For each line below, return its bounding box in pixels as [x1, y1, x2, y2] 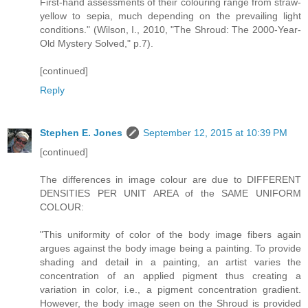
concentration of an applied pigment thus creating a [40, 269, 301, 281]
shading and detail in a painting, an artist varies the [40, 256, 301, 267]
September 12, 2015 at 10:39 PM [143, 126, 287, 138]
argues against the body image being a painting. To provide [40, 242, 301, 254]
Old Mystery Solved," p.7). [40, 37, 153, 49]
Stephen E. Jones [40, 126, 122, 138]
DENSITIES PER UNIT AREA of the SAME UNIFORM [40, 187, 301, 199]
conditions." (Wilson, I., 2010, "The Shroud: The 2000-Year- [40, 23, 301, 35]
